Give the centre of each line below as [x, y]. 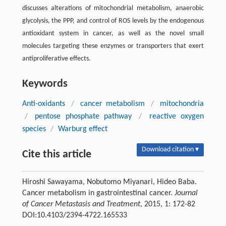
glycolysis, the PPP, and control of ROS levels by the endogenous [113, 21]
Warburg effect [82, 129]
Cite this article [56, 154]
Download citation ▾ [171, 149]
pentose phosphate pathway [83, 116]
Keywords [45, 84]
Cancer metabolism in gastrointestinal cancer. [98, 193]
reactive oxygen [177, 116]
